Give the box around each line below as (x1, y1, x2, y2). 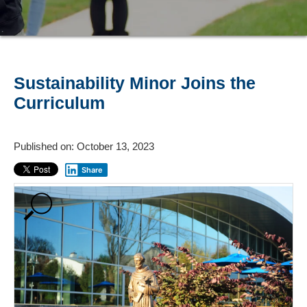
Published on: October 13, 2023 (14, 140, 154, 152)
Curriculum (14, 93, 105, 112)
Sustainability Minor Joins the (14, 73, 256, 93)
